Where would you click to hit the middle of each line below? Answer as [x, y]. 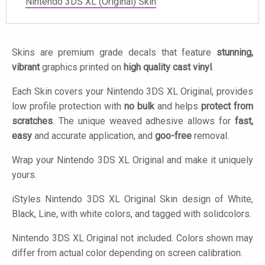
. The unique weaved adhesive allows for [144, 121]
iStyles [26, 199]
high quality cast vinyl [168, 67]
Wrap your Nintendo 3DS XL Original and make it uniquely [132, 160]
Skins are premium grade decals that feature [114, 53]
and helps [178, 106]
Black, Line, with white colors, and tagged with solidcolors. [132, 214]
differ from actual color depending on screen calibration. [127, 253]
